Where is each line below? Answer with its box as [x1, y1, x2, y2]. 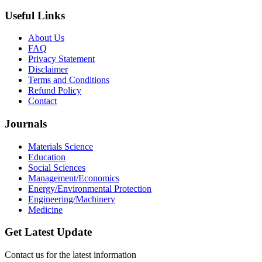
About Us [28, 33, 64, 43]
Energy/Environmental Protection [28, 183, 151, 194]
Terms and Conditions [28, 75, 109, 85]
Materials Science [28, 141, 93, 151]
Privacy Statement [28, 54, 95, 64]
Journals [5, 118, 47, 130]
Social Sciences [28, 162, 85, 173]
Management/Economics [28, 173, 119, 183]
